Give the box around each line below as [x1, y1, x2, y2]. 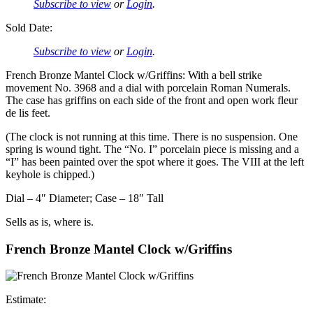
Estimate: [6, 293, 46, 306]
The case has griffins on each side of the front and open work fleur [6, 94, 298, 106]
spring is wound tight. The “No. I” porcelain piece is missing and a [6, 143, 299, 155]
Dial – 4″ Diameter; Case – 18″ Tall [6, 192, 163, 204]
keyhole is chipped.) [6, 168, 94, 180]
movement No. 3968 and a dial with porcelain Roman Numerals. [6, 82, 291, 94]
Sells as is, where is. [6, 216, 94, 228]
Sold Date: [6, 22, 52, 34]
